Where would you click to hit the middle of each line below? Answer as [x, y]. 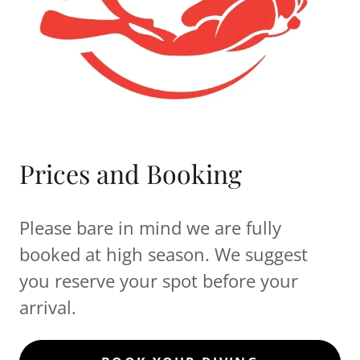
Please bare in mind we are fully [150, 227]
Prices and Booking [131, 173]
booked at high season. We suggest [164, 254]
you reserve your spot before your [159, 280]
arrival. [48, 307]
